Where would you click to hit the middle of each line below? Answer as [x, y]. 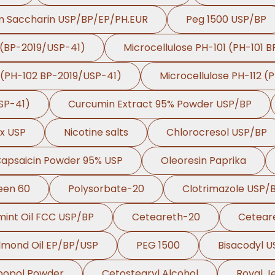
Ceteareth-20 [166, 217]
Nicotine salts [96, 132]
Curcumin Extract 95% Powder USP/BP [160, 104]
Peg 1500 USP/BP [226, 19]
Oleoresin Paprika [203, 161]
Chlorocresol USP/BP [216, 132]
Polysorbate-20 [106, 189]
